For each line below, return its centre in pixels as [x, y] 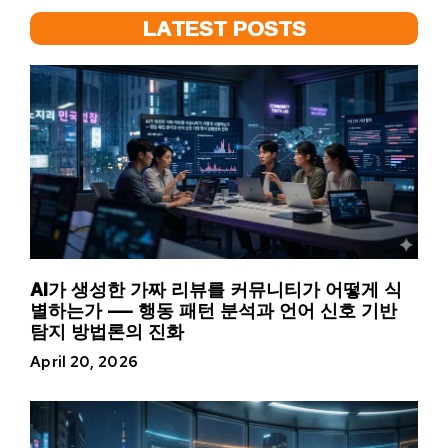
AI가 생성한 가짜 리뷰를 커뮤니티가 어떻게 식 [216, 289]
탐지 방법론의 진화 [107, 331]
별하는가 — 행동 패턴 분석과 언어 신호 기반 [213, 310]
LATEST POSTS [224, 28]
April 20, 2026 [84, 362]
